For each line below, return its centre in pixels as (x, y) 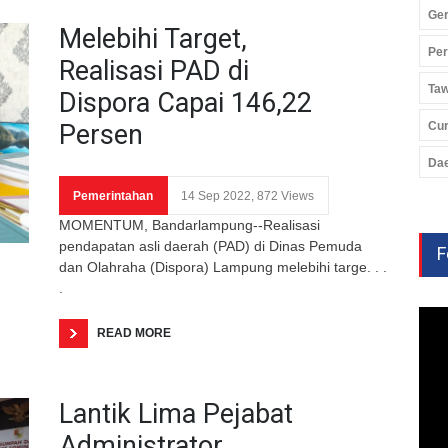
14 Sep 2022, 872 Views (247, 195)
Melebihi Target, (153, 38)
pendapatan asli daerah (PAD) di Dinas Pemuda (210, 245)
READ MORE (134, 332)
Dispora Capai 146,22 (185, 102)
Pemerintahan (113, 195)
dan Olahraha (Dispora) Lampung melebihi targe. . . (223, 266)
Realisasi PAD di (154, 70)
